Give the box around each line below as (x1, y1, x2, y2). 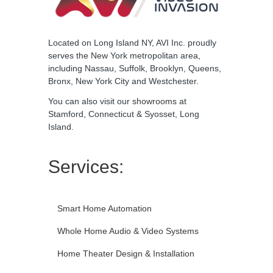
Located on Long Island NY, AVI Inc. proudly (48, 37, 216, 48)
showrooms (132, 96, 177, 106)
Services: (48, 156, 124, 177)
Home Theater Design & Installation (57, 248, 194, 258)
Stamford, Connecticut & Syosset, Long (48, 108, 199, 119)
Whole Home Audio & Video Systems (57, 225, 199, 236)
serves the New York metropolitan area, (48, 50, 200, 60)
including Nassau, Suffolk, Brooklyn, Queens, (48, 63, 221, 73)
